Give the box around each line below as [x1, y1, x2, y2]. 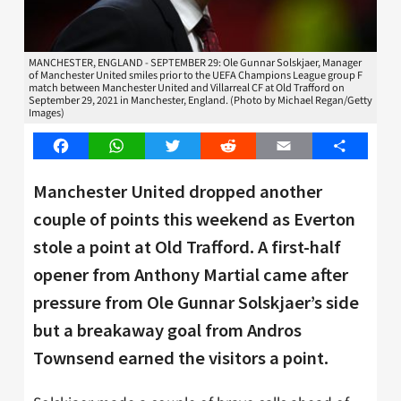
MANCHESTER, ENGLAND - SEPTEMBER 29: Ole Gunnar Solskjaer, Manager [29, 55, 362, 72]
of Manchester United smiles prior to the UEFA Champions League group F [29, 67, 363, 84]
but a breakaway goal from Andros [33, 318, 302, 342]
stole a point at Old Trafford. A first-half [33, 235, 341, 259]
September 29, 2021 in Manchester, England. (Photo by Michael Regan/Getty [29, 92, 372, 109]
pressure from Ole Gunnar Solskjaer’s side [33, 290, 359, 314]
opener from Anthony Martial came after [33, 262, 348, 286]
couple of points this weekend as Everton [33, 207, 355, 231]
